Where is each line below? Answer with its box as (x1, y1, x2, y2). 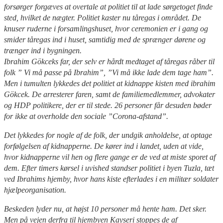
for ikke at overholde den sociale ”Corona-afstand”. (4, 111, 168, 120)
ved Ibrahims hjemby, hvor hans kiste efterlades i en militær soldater (4, 174, 219, 183)
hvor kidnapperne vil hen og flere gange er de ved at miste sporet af (4, 152, 216, 161)
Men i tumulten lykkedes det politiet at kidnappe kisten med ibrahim (4, 79, 216, 88)
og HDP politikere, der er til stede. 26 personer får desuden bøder (4, 101, 212, 110)
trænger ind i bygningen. (4, 46, 82, 55)
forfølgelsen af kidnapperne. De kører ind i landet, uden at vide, (4, 141, 204, 150)
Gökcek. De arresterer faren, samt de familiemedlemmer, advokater (4, 90, 215, 99)
